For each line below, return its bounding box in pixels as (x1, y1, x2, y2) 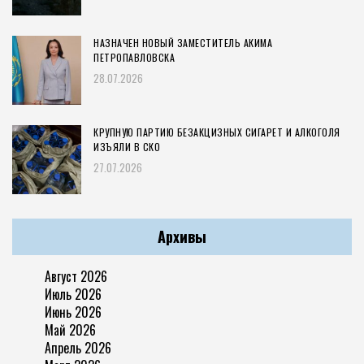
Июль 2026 (45, 284, 102, 304)
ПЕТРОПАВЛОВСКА (93, 50, 175, 65)
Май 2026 (45, 320, 96, 340)
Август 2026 (45, 266, 107, 286)
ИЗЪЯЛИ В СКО (93, 140, 160, 154)
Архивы (158, 226, 206, 248)
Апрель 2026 (45, 338, 111, 357)
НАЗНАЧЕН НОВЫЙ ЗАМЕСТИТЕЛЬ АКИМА (93, 36, 272, 50)
